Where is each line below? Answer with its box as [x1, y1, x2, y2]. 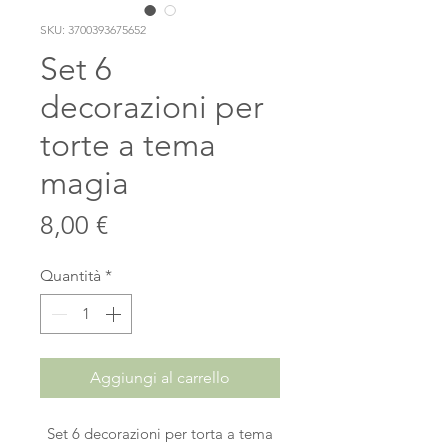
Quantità [40, 266, 101, 285]
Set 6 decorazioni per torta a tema [47, 424, 273, 443]
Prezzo [107, 209, 182, 240]
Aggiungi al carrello [90, 368, 230, 387]
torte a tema [40, 126, 216, 164]
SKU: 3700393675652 [40, 22, 146, 37]
